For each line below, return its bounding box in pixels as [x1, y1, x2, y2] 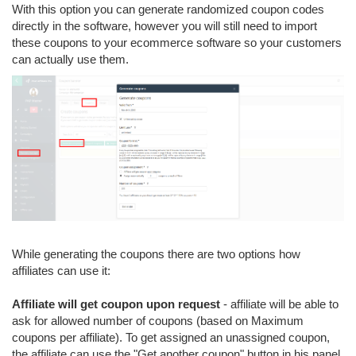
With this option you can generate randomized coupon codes [12, 2, 324, 16]
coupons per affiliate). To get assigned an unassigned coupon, [12, 330, 330, 344]
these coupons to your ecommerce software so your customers [12, 36, 342, 49]
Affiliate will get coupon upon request [12, 296, 220, 311]
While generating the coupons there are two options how [12, 246, 300, 261]
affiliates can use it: [12, 263, 110, 277]
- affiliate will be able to [220, 296, 339, 311]
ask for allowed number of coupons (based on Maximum [12, 313, 304, 327]
